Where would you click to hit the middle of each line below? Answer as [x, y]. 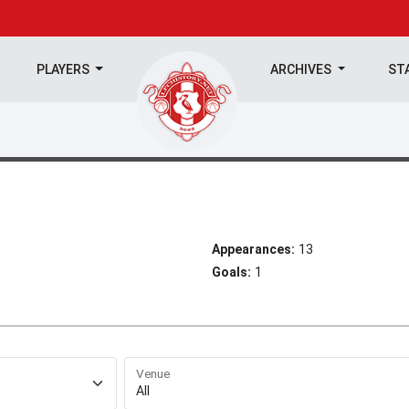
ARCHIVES [303, 69]
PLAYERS [64, 69]
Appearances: [253, 249]
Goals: [231, 272]
